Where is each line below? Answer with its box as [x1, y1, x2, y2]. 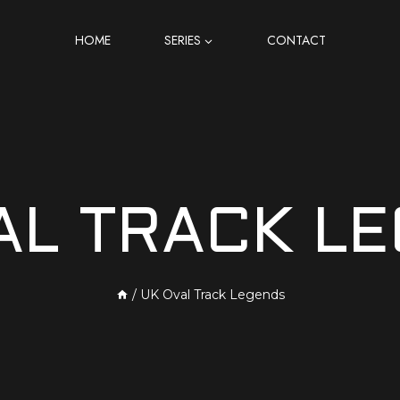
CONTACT [266, 31, 326, 49]
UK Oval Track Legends [139, 287, 285, 303]
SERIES [163, 31, 201, 49]
